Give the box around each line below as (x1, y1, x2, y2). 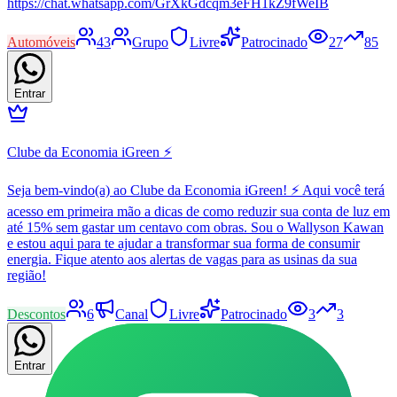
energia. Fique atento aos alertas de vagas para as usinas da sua (7, 251, 357, 267)
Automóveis (7, 34, 75, 50)
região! (7, 267, 46, 283)
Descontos (7, 306, 66, 322)
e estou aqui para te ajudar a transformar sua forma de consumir (7, 235, 360, 251)
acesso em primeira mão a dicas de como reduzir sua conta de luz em (7, 203, 390, 219)
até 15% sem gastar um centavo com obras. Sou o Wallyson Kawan (7, 219, 384, 235)
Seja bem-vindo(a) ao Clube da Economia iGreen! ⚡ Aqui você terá (7, 182, 385, 198)
